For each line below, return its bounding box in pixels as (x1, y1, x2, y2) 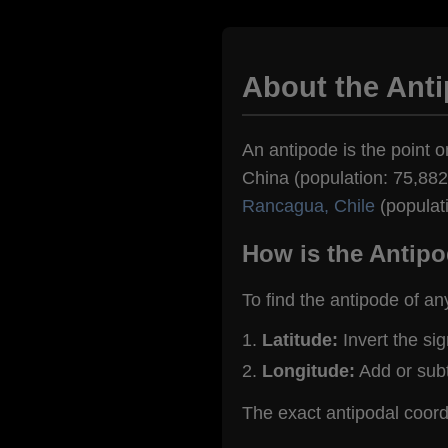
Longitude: (262, 360, 355, 381)
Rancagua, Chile (242, 196, 375, 217)
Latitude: (262, 329, 338, 350)
